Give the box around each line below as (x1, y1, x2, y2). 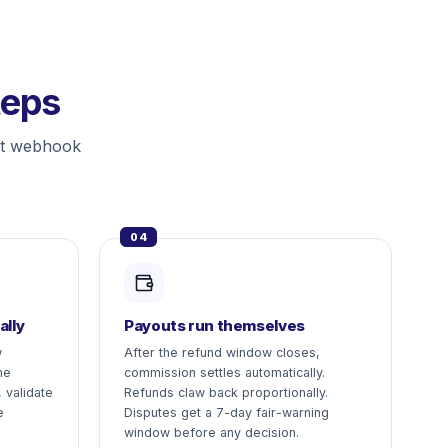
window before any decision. (124, 425, 299, 440)
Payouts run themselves (124, 316, 305, 335)
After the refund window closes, (124, 345, 320, 360)
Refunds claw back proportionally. (124, 385, 328, 400)
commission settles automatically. (124, 365, 325, 380)
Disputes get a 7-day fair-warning (124, 405, 329, 420)
